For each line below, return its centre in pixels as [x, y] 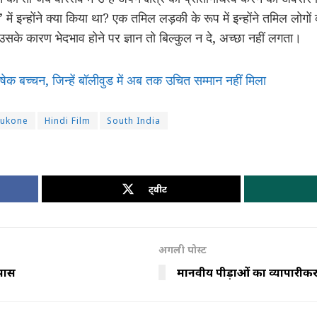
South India [134, 121]
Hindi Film [68, 121]
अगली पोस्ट [183, 250]
